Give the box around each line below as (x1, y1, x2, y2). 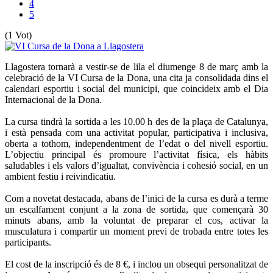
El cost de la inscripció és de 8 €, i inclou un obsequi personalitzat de (5, 258, 268, 269)
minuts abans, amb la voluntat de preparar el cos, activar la (5, 214, 268, 225)
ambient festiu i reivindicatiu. (5, 171, 116, 182)
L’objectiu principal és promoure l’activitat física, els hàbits (5, 149, 268, 160)
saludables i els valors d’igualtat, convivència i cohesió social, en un (5, 160, 268, 171)
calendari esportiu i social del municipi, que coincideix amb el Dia (5, 83, 268, 94)
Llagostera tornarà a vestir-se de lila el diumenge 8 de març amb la (5, 61, 268, 72)
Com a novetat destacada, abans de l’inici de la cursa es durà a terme (5, 193, 268, 204)
